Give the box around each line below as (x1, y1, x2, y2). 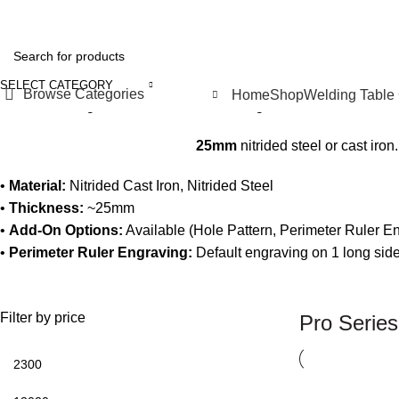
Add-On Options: (9, 223, 123, 238)
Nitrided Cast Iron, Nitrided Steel (66, 178, 273, 193)
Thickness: (9, 200, 84, 216)
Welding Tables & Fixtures (42, 98, 208, 113)
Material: (9, 178, 66, 193)
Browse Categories (23, 86, 144, 102)
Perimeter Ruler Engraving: (9, 245, 192, 260)
